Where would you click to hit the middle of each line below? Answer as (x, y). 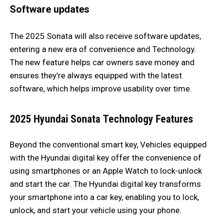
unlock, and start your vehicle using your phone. (96, 210)
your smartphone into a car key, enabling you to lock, (104, 197)
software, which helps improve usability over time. (102, 89)
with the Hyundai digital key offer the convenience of (106, 158)
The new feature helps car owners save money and (102, 63)
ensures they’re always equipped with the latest (96, 76)
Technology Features (148, 119)
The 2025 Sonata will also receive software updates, (105, 36)
